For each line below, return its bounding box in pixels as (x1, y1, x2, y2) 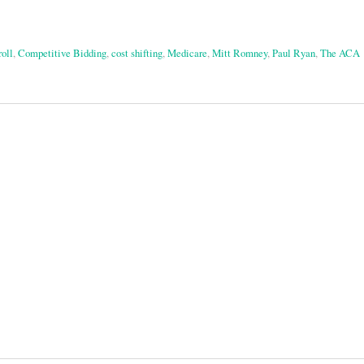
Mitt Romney (212, 45, 267, 61)
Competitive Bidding (18, 45, 106, 61)
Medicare (167, 45, 207, 61)
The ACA (320, 45, 360, 61)
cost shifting (111, 45, 162, 61)
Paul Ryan (272, 45, 315, 61)
